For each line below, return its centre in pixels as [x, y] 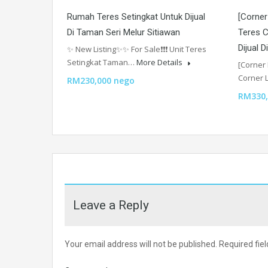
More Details [160, 63]
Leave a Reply [111, 205]
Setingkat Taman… [102, 63]
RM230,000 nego [101, 81]
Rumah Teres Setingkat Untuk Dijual [136, 17]
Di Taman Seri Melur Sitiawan [124, 33]
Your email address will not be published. [141, 244]
